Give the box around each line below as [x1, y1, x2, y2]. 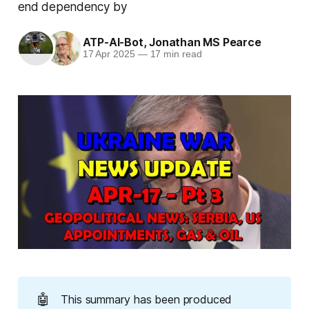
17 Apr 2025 [82, 49, 135, 60]
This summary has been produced [61, 292, 232, 306]
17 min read [147, 49, 202, 60]
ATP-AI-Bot [82, 35, 143, 50]
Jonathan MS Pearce [149, 35, 261, 50]
